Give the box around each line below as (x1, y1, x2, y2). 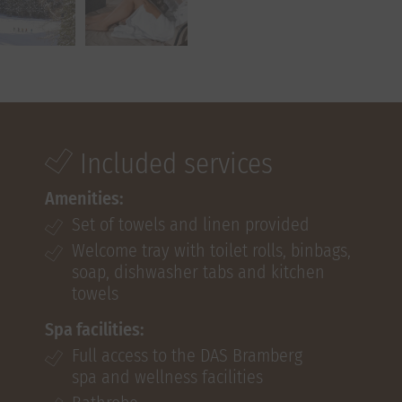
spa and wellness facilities (72, 366, 263, 388)
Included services (73, 147, 273, 180)
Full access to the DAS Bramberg (72, 345, 302, 366)
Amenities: (45, 188, 124, 209)
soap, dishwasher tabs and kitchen (72, 261, 325, 283)
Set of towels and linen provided (72, 214, 310, 235)
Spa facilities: (45, 319, 144, 340)
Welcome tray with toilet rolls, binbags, (72, 240, 351, 261)
